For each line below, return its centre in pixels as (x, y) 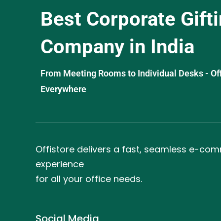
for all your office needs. (89, 179)
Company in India (117, 46)
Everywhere (63, 89)
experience (60, 164)
